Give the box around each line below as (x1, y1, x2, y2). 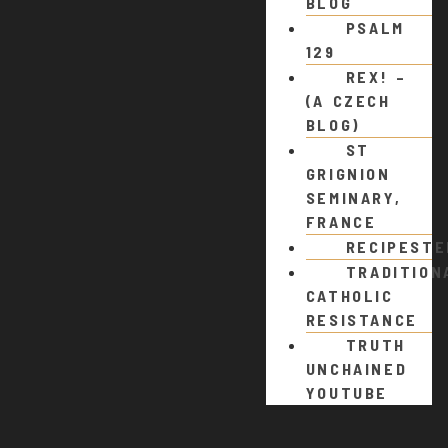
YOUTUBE (305, 383, 389, 403)
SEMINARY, (305, 188, 402, 208)
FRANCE (305, 212, 377, 232)
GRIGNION (305, 164, 391, 184)
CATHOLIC (305, 286, 394, 306)
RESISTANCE (305, 310, 419, 330)
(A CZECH (305, 91, 391, 111)
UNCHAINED (305, 359, 408, 379)
